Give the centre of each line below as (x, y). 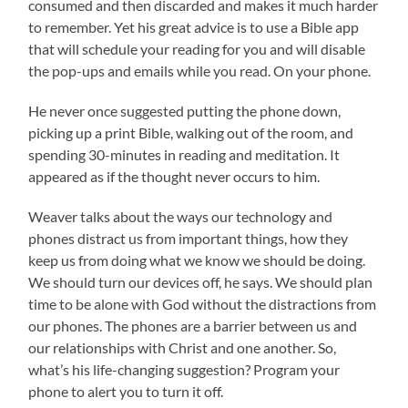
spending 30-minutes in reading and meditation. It (184, 154)
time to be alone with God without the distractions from (203, 303)
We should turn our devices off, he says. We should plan (201, 281)
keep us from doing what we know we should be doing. (197, 260)
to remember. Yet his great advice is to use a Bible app (194, 26)
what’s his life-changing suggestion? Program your (184, 369)
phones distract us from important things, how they (189, 238)
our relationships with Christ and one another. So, (183, 347)
